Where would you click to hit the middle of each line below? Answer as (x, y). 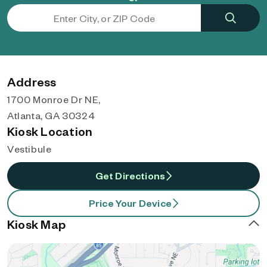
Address (32, 82)
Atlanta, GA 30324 (51, 115)
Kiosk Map (37, 224)
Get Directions (130, 176)
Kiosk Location (50, 131)
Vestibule (30, 149)
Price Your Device (130, 203)
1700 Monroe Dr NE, (54, 99)
